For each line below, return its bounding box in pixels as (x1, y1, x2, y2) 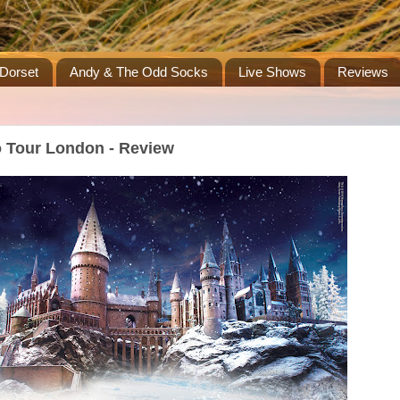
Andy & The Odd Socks (69, 64, 208, 80)
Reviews (337, 64, 388, 80)
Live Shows (238, 64, 307, 80)
